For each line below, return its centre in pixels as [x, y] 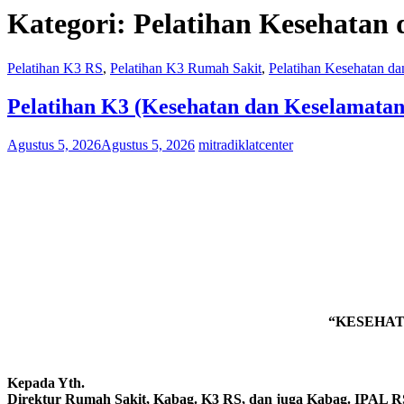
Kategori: [70, 24]
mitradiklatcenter [246, 144]
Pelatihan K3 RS [55, 68]
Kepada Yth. [46, 382]
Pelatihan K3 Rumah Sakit [186, 68]
